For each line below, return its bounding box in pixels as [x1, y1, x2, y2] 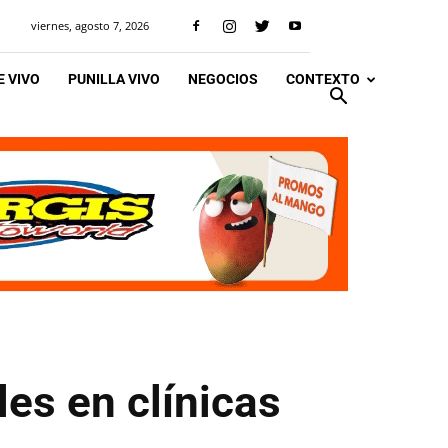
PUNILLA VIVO [68, 71, 160, 87]
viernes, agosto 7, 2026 [31, 18, 149, 33]
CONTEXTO [286, 71, 360, 87]
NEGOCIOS [188, 71, 258, 87]
